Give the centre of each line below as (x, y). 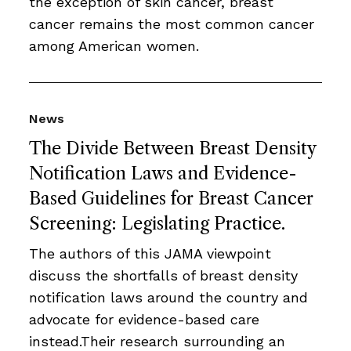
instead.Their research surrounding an (157, 341)
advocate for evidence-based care (144, 319)
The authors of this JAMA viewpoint (150, 253)
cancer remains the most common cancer (172, 24)
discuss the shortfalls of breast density (163, 275)
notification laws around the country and (168, 297)
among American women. (114, 46)
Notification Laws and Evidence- (163, 174)
